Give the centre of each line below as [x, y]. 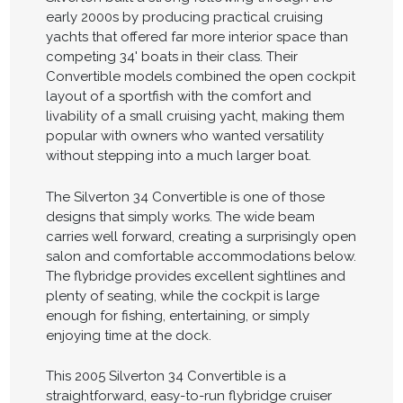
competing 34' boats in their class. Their [171, 56]
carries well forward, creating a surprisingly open [201, 236]
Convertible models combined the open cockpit [200, 76]
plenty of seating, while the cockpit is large [182, 296]
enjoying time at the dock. [128, 335]
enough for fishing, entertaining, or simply [177, 315]
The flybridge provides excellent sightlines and [195, 276]
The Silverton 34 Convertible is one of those [185, 197]
